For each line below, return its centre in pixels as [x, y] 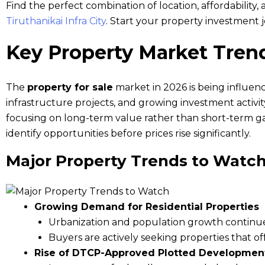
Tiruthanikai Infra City [56, 21]
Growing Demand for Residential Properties [147, 206]
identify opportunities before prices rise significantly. [128, 133]
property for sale [70, 87]
